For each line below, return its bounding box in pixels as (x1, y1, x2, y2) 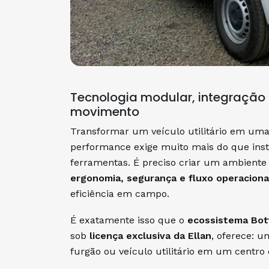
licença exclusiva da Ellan (89, 229, 211, 241)
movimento (70, 103, 139, 120)
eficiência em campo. (70, 187, 169, 199)
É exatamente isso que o (70, 214, 187, 226)
